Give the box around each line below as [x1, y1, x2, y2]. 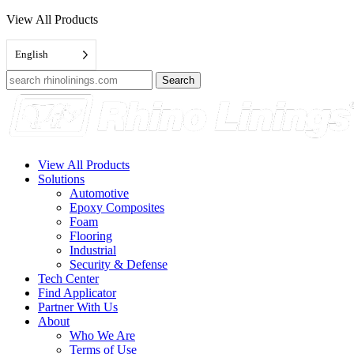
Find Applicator [38, 286, 116, 299]
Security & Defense [70, 258, 168, 271]
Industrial [70, 243, 116, 257]
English [15, 48, 48, 60]
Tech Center [38, 272, 99, 285]
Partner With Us [38, 300, 118, 314]
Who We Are [70, 329, 135, 342]
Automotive [70, 186, 129, 200]
